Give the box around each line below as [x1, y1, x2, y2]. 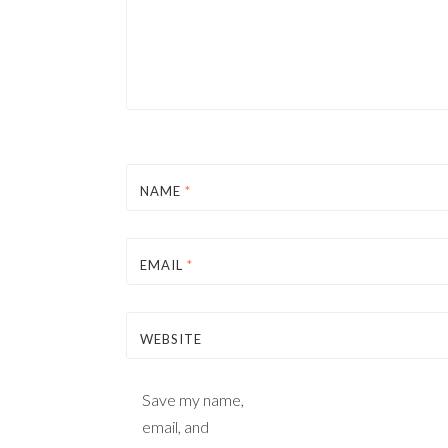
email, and [142, 417, 209, 436]
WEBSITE [140, 331, 202, 347]
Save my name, [142, 390, 244, 409]
